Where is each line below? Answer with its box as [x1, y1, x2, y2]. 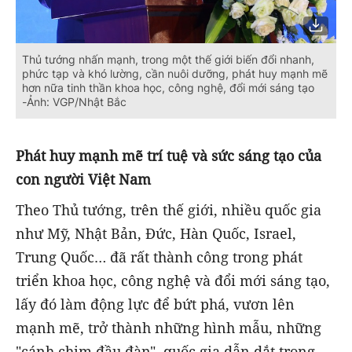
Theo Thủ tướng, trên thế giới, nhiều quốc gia [16, 200, 321, 219]
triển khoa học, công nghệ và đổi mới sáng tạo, [16, 270, 330, 290]
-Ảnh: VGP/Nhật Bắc [22, 94, 126, 108]
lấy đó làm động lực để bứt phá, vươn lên [16, 294, 295, 313]
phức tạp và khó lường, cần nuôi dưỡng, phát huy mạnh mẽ [22, 66, 328, 80]
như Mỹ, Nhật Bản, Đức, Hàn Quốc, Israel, [16, 223, 296, 243]
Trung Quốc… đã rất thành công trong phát [16, 247, 302, 266]
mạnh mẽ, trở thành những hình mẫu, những [16, 317, 321, 337]
